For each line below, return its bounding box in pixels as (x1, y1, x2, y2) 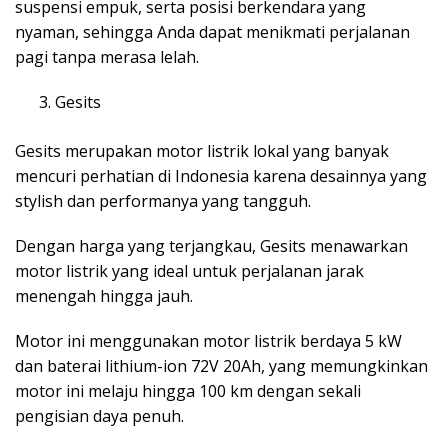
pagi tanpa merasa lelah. (15, 45, 199, 68)
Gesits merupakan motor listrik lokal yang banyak (15, 139, 389, 162)
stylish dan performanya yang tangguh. (15, 189, 311, 212)
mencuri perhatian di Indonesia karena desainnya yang (15, 164, 427, 187)
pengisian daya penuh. (15, 404, 184, 427)
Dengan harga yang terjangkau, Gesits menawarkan (15, 234, 408, 257)
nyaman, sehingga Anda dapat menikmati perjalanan (15, 20, 410, 43)
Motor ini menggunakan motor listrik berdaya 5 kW (15, 329, 402, 352)
